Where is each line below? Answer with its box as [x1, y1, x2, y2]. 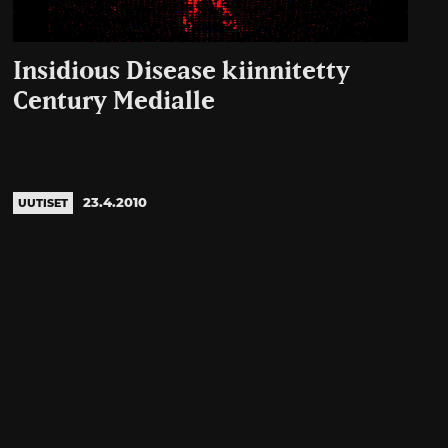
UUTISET [18, 195, 69, 210]
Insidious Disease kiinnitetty [13, 58, 351, 84]
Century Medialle [13, 88, 216, 114]
